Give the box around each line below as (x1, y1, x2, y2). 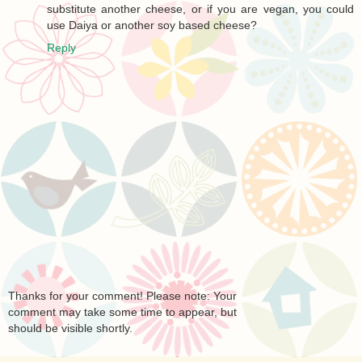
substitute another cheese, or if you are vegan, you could (47, 2, 354, 15)
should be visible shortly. (8, 322, 133, 335)
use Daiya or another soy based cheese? (47, 18, 257, 32)
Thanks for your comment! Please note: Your (8, 289, 237, 303)
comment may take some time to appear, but (8, 305, 237, 319)
